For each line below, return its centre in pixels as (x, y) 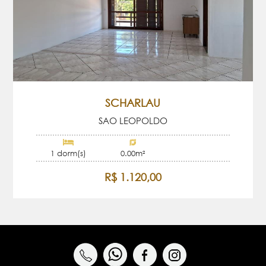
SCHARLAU (133, 102)
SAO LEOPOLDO (133, 120)
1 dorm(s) (69, 153)
